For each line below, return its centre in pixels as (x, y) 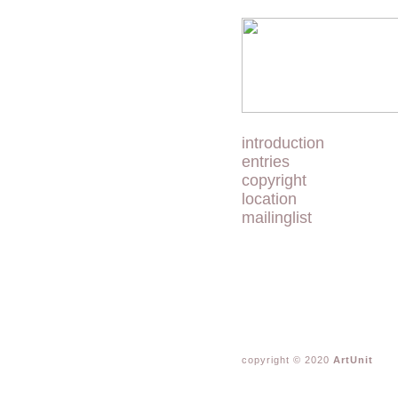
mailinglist (277, 218)
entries (266, 162)
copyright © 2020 (287, 360)
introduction (283, 143)
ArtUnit (353, 360)
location (269, 199)
